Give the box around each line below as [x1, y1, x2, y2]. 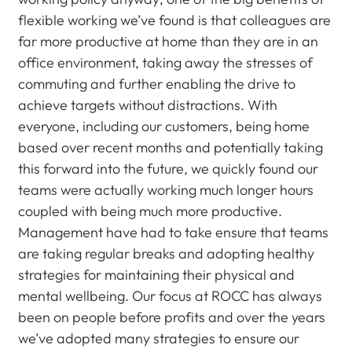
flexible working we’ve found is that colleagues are [17, 11, 331, 29]
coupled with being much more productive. [17, 202, 282, 220]
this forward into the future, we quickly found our [17, 159, 318, 178]
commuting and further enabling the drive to [17, 75, 295, 93]
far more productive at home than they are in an [17, 32, 318, 50]
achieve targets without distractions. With [17, 96, 277, 114]
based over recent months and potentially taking [17, 138, 323, 156]
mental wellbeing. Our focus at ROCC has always [17, 287, 322, 305]
